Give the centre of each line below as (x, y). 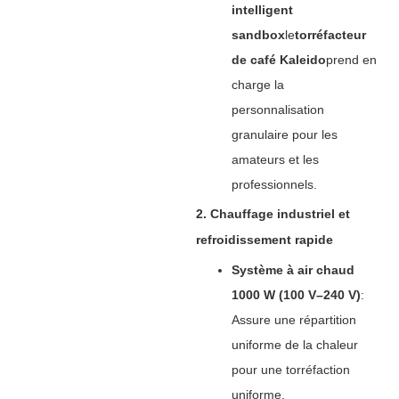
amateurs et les (275, 159)
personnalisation (277, 110)
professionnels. (274, 184)
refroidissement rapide (264, 240)
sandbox (258, 35)
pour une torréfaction (290, 370)
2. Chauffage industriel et (273, 214)
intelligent (262, 10)
